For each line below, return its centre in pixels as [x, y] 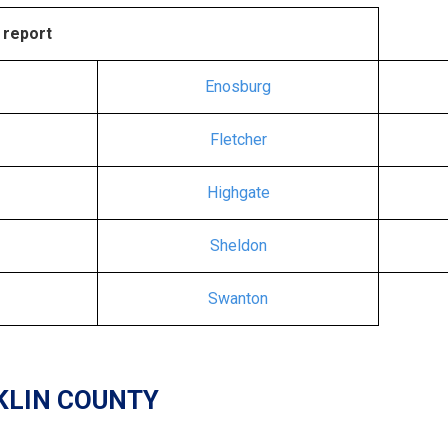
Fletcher [238, 139]
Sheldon [238, 245]
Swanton [238, 298]
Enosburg [238, 86]
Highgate [238, 192]
